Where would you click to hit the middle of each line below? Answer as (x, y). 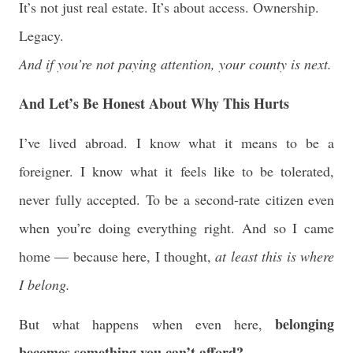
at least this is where (275, 256)
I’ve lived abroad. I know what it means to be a (176, 143)
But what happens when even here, (147, 324)
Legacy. (41, 35)
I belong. (45, 284)
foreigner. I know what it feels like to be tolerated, (176, 171)
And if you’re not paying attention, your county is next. (175, 64)
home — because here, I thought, (117, 256)
